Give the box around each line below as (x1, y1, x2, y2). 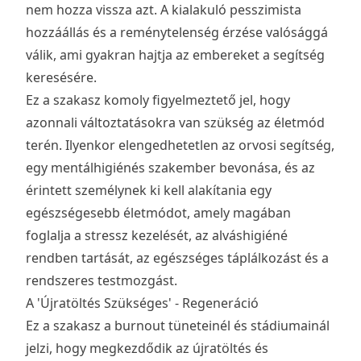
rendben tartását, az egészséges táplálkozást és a (26, 249, 329, 268)
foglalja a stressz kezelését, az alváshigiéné (26, 226, 288, 245)
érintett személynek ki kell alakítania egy (26, 181, 272, 200)
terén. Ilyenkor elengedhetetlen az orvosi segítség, (26, 136, 334, 155)
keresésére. (26, 68, 97, 87)
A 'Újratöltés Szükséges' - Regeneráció (26, 294, 259, 313)
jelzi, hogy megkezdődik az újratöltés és (26, 339, 268, 358)
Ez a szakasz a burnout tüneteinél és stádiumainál (26, 317, 330, 335)
